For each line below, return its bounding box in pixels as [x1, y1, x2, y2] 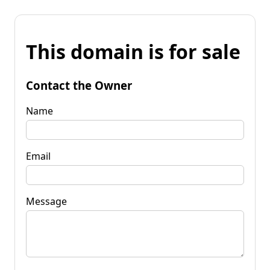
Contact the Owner [26, 77, 132, 93]
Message [26, 194, 67, 208]
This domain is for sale [26, 39, 240, 65]
